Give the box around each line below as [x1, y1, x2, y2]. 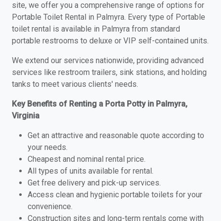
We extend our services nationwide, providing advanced [12, 56, 204, 65]
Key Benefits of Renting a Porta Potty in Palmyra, [12, 99, 187, 109]
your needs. [28, 143, 68, 152]
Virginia [12, 111, 39, 120]
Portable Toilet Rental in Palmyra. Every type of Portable [12, 12, 205, 22]
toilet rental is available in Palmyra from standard [12, 24, 180, 34]
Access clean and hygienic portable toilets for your [28, 190, 202, 199]
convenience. [28, 202, 73, 211]
